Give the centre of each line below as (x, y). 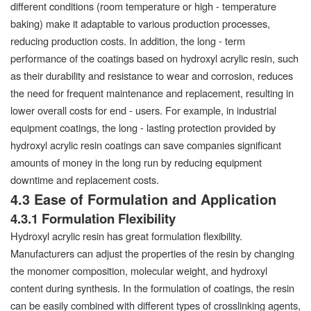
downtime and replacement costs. (85, 179)
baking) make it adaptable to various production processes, (140, 23)
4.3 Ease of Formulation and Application (143, 199)
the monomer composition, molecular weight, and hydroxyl (139, 270)
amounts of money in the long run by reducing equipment (136, 162)
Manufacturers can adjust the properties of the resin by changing (152, 253)
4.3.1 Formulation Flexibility (93, 218)
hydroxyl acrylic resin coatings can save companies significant (146, 144)
